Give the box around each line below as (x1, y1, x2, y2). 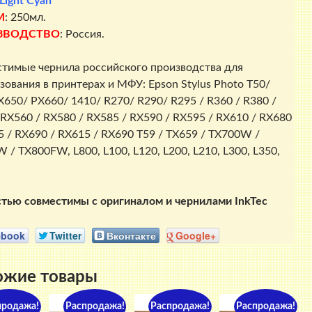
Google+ (175, 228, 216, 242)
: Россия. (59, 29, 104, 40)
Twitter (49, 228, 81, 242)
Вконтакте (106, 228, 156, 242)
